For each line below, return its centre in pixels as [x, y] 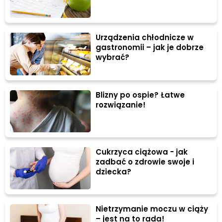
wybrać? [113, 57]
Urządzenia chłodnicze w [145, 38]
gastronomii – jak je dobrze [150, 48]
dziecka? [114, 171]
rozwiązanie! [121, 105]
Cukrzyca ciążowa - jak [142, 152]
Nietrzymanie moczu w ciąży [152, 209]
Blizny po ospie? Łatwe [140, 95]
